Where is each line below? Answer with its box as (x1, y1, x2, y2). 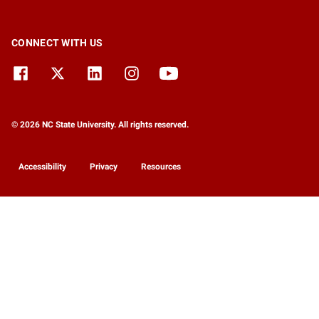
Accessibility (19, 162, 66, 172)
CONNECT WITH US (11, 37, 103, 49)
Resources (141, 162, 181, 172)
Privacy (90, 162, 117, 172)
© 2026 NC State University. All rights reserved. (11, 120, 189, 130)
